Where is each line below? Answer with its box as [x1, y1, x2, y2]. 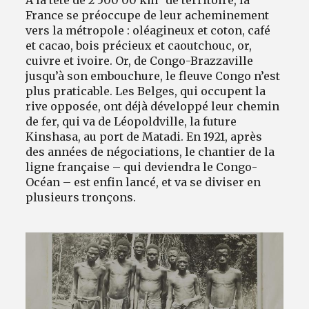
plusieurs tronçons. [26, 190, 137, 205]
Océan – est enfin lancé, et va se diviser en [26, 175, 261, 190]
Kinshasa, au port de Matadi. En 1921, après [26, 130, 263, 144]
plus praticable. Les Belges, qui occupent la [26, 84, 266, 99]
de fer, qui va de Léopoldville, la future [26, 114, 237, 129]
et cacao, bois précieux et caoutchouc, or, [26, 39, 252, 53]
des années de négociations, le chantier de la [26, 145, 275, 159]
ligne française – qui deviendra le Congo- [26, 160, 258, 175]
